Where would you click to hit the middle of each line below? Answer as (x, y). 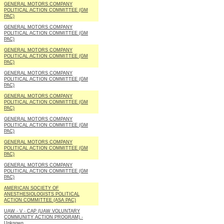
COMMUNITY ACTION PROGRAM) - (43, 217)
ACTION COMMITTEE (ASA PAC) (40, 200)
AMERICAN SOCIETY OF (31, 188)
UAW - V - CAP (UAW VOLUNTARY (42, 211)
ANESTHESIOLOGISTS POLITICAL (42, 194)
